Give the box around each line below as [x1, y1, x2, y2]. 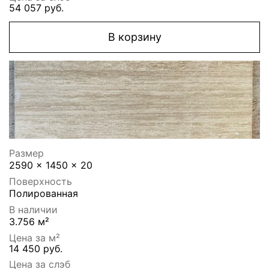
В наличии [9, 204, 58, 216]
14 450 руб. [9, 243, 62, 255]
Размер [9, 147, 44, 160]
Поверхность [9, 175, 72, 188]
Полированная [9, 187, 78, 200]
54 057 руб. [9, 2, 64, 14]
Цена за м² [9, 232, 60, 244]
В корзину [107, 31, 162, 44]
